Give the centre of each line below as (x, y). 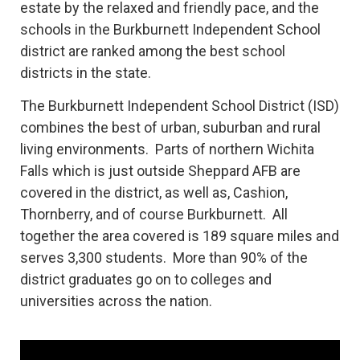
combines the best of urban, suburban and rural (170, 128)
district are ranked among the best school (153, 51)
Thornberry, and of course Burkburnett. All (154, 215)
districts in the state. (86, 73)
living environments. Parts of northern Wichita (167, 149)
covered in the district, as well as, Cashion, (154, 193)
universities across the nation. (116, 301)
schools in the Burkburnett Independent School (170, 30)
